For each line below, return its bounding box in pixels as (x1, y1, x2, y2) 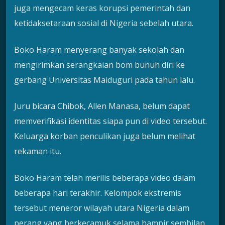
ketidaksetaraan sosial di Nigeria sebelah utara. (14, 18, 193, 29)
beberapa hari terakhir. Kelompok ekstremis (14, 187, 181, 198)
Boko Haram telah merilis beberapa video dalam (14, 172, 195, 183)
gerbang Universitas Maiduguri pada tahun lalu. (14, 74, 195, 85)
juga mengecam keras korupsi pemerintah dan (14, 3, 190, 14)
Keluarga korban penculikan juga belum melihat (14, 131, 195, 142)
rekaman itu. (14, 146, 61, 157)
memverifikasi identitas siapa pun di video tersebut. (14, 116, 207, 127)
